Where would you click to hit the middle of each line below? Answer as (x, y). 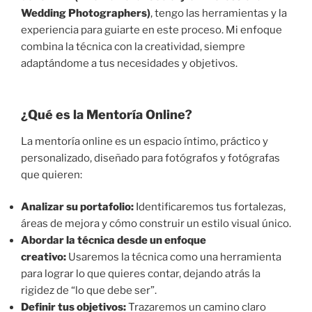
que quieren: (52, 174)
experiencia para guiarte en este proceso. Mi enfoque (151, 30)
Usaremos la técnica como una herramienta (174, 257)
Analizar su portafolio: (77, 207)
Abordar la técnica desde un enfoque (114, 241)
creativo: (44, 257)
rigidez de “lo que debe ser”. (89, 291)
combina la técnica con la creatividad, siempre (133, 46)
